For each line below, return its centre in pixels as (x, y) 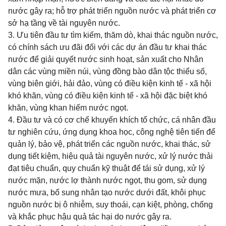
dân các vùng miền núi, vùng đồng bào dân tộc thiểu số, (107, 71)
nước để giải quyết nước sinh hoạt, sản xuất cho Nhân (106, 59)
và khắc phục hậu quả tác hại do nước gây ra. (90, 217)
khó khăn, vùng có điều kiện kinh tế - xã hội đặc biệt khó (108, 96)
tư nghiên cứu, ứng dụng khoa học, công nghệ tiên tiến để (112, 132)
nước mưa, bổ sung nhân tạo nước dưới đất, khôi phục (107, 192)
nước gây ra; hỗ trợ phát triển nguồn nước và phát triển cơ (112, 11)
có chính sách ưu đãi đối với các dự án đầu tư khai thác (107, 47)
